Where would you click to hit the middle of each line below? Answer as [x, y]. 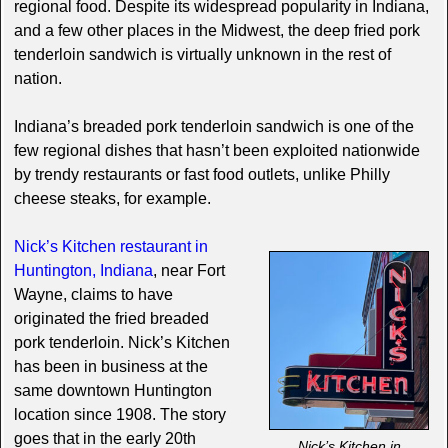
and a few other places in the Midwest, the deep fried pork [216, 30]
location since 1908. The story [119, 414]
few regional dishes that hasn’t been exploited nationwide [216, 150]
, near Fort [188, 270]
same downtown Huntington [112, 390]
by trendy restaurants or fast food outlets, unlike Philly [201, 174]
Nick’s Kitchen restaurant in [110, 246]
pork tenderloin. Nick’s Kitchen [121, 342]
